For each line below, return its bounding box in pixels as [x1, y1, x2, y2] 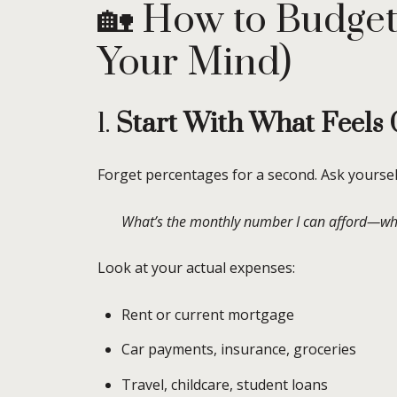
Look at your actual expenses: [97, 258, 295, 278]
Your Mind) [97, 38, 292, 87]
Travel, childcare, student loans [121, 374, 328, 394]
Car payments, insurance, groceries [121, 339, 356, 360]
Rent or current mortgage [121, 305, 294, 325]
